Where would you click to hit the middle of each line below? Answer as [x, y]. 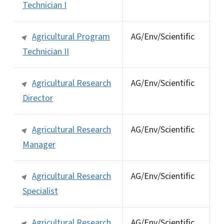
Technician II [46, 51]
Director [38, 98]
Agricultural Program [71, 36]
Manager [39, 144]
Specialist [40, 191]
